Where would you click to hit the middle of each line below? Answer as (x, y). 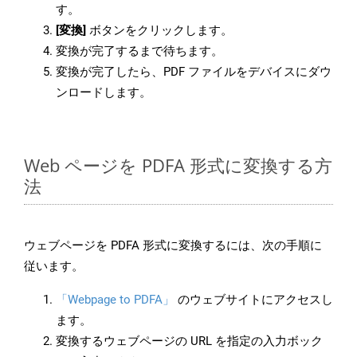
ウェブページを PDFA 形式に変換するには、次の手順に (173, 246)
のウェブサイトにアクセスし (254, 300)
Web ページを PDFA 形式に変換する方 (178, 165)
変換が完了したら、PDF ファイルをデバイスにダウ (194, 72)
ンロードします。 (104, 93)
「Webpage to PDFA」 (115, 300)
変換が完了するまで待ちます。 (139, 51)
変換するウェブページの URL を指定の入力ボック (189, 341)
